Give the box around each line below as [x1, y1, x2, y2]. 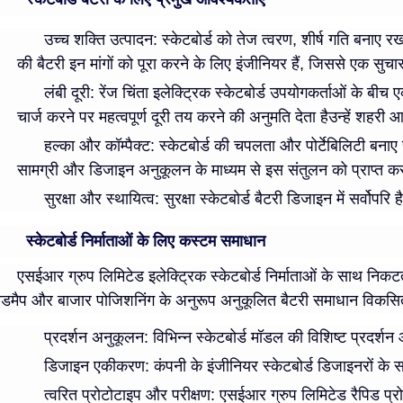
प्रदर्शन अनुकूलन [44, 328, 144, 347]
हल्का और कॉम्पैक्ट [44, 137, 150, 156]
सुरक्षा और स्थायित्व [44, 190, 155, 209]
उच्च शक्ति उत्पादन [44, 31, 153, 49]
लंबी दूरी [44, 84, 90, 103]
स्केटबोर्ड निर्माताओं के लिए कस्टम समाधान [26, 232, 265, 251]
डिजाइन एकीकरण [44, 357, 145, 376]
